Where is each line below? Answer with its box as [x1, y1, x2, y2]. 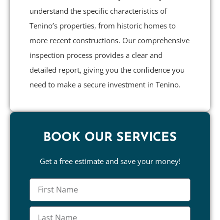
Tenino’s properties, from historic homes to [29, 20, 176, 30]
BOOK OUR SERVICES [43, 131, 177, 144]
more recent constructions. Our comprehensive [29, 35, 190, 45]
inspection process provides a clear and [29, 50, 163, 60]
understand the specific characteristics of [29, 5, 167, 16]
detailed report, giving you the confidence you [29, 64, 185, 75]
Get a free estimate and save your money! [39, 156, 181, 166]
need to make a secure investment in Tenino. [29, 79, 181, 89]
